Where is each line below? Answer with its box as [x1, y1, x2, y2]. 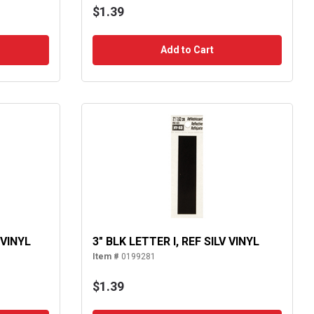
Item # [92, 252, 119, 262]
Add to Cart [160, 44, 214, 56]
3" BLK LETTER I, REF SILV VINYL [92, 235, 259, 249]
